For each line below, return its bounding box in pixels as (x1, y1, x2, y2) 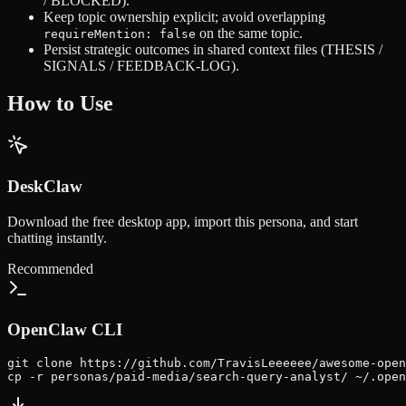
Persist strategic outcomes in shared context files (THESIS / (43, 41, 382, 57)
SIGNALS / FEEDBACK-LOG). (43, 57, 239, 73)
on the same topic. (196, 24, 303, 41)
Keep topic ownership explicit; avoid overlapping (43, 8, 325, 24)
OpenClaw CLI (7, 319, 122, 339)
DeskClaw (7, 177, 82, 197)
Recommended (7, 260, 93, 276)
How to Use (7, 92, 113, 116)
